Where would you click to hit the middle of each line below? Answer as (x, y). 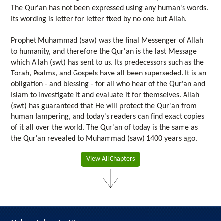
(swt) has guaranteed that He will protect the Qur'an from (104, 106)
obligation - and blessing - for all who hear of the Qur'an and (108, 84)
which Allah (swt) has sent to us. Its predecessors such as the (108, 62)
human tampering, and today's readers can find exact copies (108, 117)
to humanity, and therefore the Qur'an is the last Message (104, 52)
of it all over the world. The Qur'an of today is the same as (105, 128)
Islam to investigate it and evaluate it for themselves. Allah (105, 95)
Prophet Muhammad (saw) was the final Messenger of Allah (107, 41)
